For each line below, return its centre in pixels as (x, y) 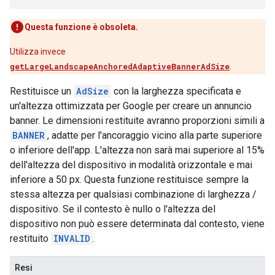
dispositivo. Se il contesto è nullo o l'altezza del (113, 209)
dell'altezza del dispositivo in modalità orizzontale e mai (131, 165)
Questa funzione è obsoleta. (81, 27)
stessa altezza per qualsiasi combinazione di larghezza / (133, 194)
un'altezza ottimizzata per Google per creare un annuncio (131, 106)
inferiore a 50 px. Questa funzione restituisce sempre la (129, 180)
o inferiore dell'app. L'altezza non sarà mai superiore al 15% (137, 150)
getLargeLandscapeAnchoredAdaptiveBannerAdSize (120, 66)
